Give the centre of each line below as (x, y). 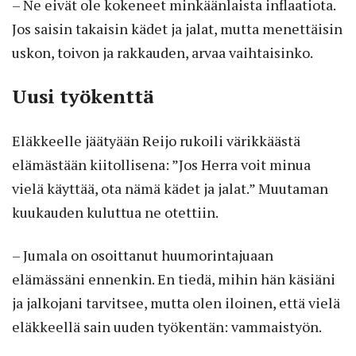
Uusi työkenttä (83, 97)
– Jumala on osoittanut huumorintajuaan (143, 255)
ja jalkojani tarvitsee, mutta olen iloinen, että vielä (176, 303)
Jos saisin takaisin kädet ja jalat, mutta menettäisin (177, 29)
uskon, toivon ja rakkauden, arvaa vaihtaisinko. (163, 53)
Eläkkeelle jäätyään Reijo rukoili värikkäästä (156, 141)
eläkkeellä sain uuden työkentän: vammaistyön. (167, 327)
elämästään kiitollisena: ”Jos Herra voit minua (161, 165)
